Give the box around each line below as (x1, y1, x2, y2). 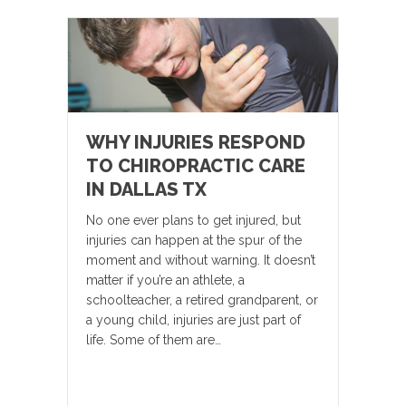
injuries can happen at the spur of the (86, 232, 302, 247)
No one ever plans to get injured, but (86, 212, 301, 227)
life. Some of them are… (86, 332, 221, 347)
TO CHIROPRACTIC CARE (86, 154, 305, 177)
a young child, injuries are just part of (86, 312, 301, 327)
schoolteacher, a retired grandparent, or (86, 292, 318, 307)
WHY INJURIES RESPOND (86, 130, 305, 153)
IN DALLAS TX (86, 178, 207, 200)
